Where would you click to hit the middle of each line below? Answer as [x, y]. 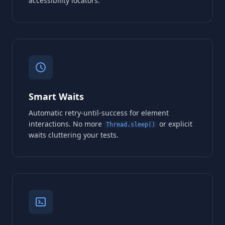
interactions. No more [66, 124]
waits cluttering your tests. [74, 135]
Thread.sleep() [131, 124]
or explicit [175, 124]
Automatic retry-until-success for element [99, 113]
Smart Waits [56, 96]
